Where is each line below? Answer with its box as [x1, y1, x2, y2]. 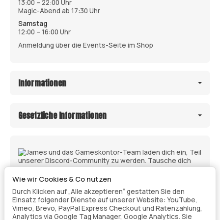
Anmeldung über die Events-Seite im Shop [18, 41, 153, 50]
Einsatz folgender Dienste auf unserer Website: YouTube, [12, 195, 197, 205]
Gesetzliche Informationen [18, 109, 107, 121]
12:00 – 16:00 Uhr [18, 27, 71, 37]
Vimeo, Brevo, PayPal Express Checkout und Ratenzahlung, [12, 204, 202, 213]
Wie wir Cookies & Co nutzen [12, 174, 111, 184]
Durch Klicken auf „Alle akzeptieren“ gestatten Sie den [12, 187, 185, 196]
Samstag [18, 19, 48, 28]
